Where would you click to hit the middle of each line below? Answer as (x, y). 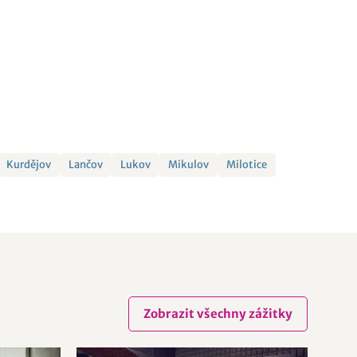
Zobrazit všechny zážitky (218, 314)
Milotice (247, 165)
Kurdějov (29, 165)
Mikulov (189, 165)
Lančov (86, 165)
